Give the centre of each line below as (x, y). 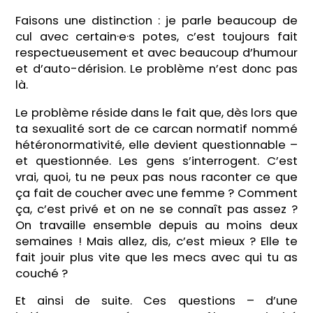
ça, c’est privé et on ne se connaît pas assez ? (156, 209)
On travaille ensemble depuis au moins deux (156, 225)
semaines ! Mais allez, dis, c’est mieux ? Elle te (156, 241)
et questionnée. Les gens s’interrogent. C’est (156, 161)
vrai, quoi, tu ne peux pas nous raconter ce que (156, 177)
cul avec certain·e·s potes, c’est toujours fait (156, 36)
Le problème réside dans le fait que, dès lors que (156, 112)
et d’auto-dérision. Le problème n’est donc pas (156, 68)
